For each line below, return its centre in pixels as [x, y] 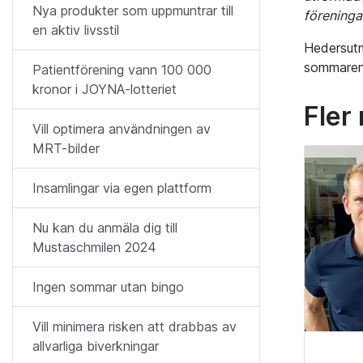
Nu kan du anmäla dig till [105, 228]
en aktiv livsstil [76, 30]
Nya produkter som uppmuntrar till [133, 11]
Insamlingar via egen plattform [122, 188]
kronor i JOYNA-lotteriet [105, 89]
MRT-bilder [66, 148]
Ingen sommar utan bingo [108, 287]
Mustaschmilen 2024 [94, 247]
